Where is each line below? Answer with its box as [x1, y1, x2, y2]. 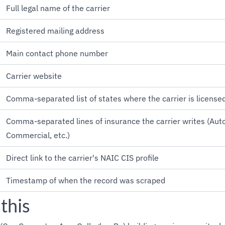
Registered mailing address [6, 26, 104, 36]
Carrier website [6, 71, 62, 81]
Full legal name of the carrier [6, 3, 110, 13]
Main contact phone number [6, 48, 108, 58]
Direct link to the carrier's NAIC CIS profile [6, 153, 159, 163]
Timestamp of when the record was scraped [6, 175, 165, 185]
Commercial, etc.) [6, 130, 70, 140]
